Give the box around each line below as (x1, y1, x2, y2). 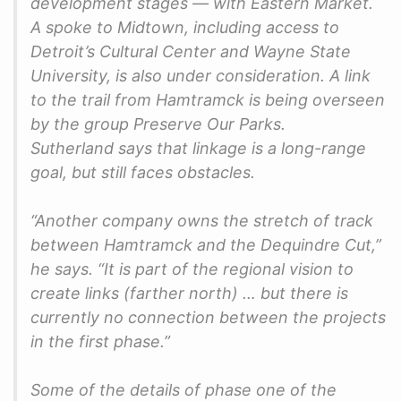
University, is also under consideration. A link (30, 65, 371, 85)
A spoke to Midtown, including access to (30, 17, 339, 37)
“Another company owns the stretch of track (30, 210, 373, 230)
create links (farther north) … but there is (30, 283, 348, 303)
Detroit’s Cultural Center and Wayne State (30, 41, 351, 61)
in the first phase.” (30, 331, 179, 351)
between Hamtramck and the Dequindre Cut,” (30, 235, 381, 254)
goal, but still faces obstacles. (30, 162, 255, 182)
